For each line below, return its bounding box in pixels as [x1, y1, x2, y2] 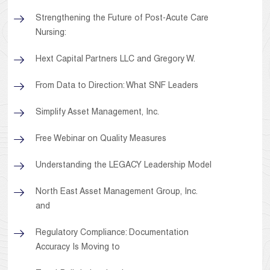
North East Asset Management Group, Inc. [36, 188, 198, 197]
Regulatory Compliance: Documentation [36, 229, 189, 238]
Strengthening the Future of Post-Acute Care [36, 14, 209, 24]
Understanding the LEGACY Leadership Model [36, 162, 212, 171]
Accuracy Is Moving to [36, 243, 121, 253]
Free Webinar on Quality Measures [36, 135, 167, 144]
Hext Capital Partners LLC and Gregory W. [36, 55, 196, 64]
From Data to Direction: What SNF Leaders [36, 82, 199, 91]
